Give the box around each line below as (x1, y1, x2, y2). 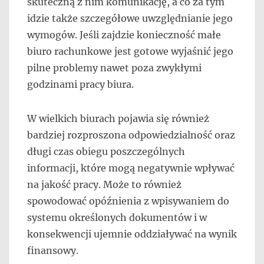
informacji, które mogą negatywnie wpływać (27, 162, 235, 174)
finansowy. (27, 245, 78, 256)
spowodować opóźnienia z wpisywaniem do (27, 195, 229, 207)
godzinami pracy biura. (27, 78, 134, 90)
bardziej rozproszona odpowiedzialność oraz (27, 129, 235, 141)
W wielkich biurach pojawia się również (27, 113, 209, 124)
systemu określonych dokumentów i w (27, 212, 207, 223)
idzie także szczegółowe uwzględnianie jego (27, 12, 233, 24)
